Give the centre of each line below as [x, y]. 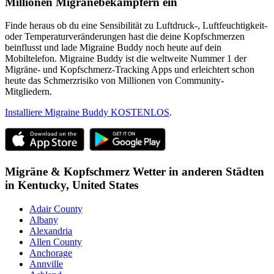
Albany [44, 220]
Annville [46, 264]
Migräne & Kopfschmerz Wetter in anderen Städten [135, 172]
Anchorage [51, 253]
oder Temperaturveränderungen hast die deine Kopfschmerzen [125, 37]
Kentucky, [45, 185]
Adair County [56, 209]
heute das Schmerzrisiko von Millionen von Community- [114, 81]
